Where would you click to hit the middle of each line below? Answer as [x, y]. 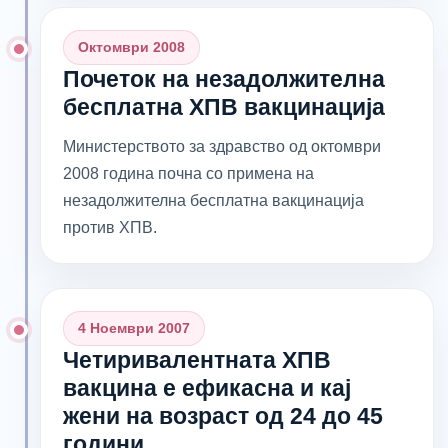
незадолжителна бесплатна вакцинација [213, 200]
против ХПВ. [110, 227]
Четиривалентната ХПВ [197, 359]
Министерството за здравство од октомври [222, 146]
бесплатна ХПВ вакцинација [224, 106]
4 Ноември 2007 [134, 327]
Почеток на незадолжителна [224, 78]
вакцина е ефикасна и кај [207, 387]
